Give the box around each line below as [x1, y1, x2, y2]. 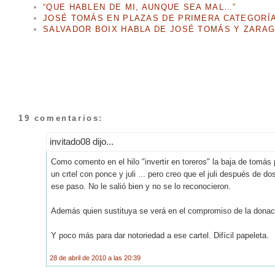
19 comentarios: [18, 113, 103, 123]
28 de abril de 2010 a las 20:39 [50, 254, 141, 261]
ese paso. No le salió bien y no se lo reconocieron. [51, 181, 231, 191]
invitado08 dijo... [50, 136, 114, 147]
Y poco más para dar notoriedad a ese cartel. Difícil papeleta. [51, 230, 269, 240]
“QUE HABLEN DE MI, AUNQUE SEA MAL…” [43, 2, 236, 12]
